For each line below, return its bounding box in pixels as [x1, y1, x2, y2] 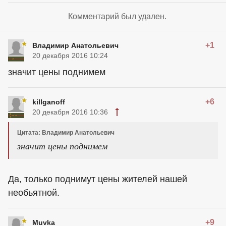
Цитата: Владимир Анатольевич [17, 129, 115, 136]
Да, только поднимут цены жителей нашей [8, 174, 187, 184]
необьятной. [8, 188, 60, 198]
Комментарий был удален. [68, 12, 166, 21]
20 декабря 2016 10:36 [32, 108, 108, 116]
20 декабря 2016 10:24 [32, 51, 108, 60]
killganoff [32, 98, 65, 106]
